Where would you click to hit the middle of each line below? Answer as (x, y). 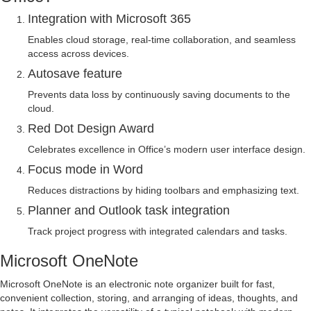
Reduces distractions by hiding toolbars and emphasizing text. (163, 191)
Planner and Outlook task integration (129, 211)
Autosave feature (75, 74)
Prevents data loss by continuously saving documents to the (159, 95)
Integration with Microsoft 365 (109, 19)
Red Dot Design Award (91, 129)
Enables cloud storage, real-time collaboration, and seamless (162, 40)
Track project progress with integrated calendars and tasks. (158, 232)
